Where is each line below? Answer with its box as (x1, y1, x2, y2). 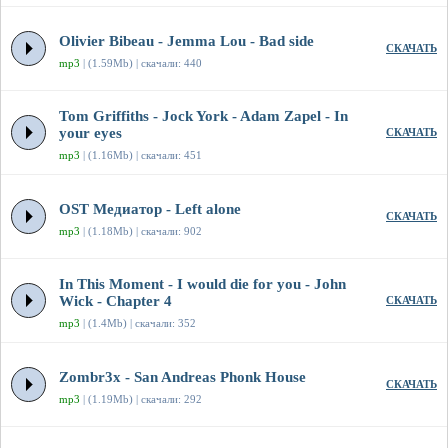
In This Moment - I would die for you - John (59, 276, 346, 293)
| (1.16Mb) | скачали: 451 (80, 149, 202, 162)
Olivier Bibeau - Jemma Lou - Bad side (59, 33, 314, 50)
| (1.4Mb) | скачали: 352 (80, 317, 196, 330)
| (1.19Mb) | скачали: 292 (80, 393, 202, 406)
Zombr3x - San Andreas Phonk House (59, 369, 306, 386)
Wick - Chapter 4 (59, 293, 172, 310)
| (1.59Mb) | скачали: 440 (80, 57, 202, 70)
